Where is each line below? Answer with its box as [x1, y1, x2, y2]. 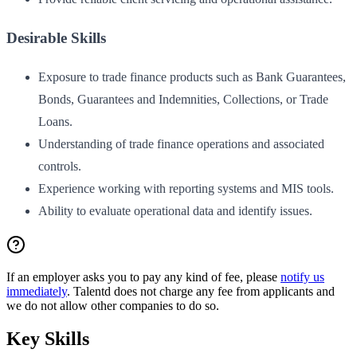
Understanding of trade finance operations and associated [38, 136, 324, 151]
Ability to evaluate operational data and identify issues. [38, 203, 312, 218]
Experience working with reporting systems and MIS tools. [38, 181, 334, 195]
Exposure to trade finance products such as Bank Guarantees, [38, 69, 346, 84]
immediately [6, 284, 67, 298]
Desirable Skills [6, 29, 106, 46]
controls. [38, 159, 81, 173]
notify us [280, 269, 324, 284]
